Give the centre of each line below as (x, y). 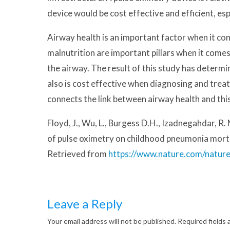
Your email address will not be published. (112, 221)
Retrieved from (78, 154)
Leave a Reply (85, 204)
